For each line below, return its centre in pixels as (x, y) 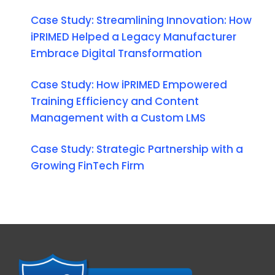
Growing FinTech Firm (87, 165)
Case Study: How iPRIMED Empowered (129, 84)
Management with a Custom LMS (118, 118)
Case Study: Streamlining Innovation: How (141, 20)
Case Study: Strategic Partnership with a (137, 149)
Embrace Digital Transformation (116, 53)
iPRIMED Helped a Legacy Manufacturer (133, 37)
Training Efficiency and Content (114, 101)
